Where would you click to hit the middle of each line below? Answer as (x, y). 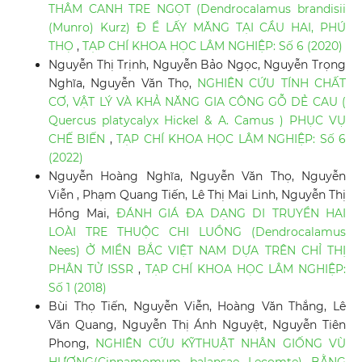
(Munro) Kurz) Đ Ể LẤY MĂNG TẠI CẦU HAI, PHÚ (197, 28)
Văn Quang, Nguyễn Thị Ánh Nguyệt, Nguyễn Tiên (197, 325)
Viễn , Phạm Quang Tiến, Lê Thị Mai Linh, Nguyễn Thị (197, 195)
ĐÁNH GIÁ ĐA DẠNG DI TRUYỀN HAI (231, 214)
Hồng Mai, (82, 214)
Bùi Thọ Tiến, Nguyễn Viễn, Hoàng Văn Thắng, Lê (197, 307)
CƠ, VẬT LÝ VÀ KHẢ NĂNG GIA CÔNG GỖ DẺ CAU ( (197, 102)
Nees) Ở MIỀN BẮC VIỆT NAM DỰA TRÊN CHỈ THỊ (197, 251)
